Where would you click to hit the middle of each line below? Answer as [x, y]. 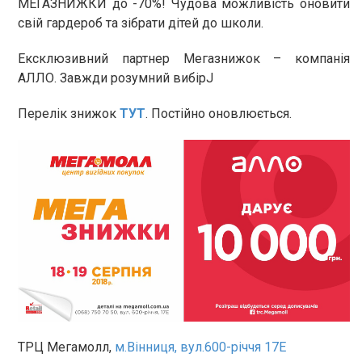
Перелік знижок [69, 113]
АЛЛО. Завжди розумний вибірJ [116, 78]
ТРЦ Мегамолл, [66, 347]
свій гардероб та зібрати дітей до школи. [141, 23]
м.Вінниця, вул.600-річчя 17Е [200, 347]
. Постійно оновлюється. [219, 113]
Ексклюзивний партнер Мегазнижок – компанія [184, 58]
